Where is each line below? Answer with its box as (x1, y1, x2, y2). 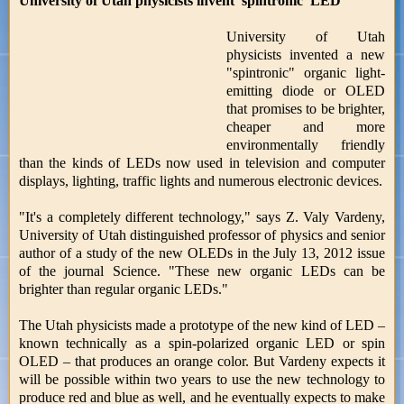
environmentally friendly (226, 136, 385, 152)
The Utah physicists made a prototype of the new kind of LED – (19, 317, 385, 333)
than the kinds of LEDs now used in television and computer (19, 154, 385, 170)
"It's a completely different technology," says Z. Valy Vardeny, (19, 208, 385, 225)
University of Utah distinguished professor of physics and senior (19, 226, 385, 243)
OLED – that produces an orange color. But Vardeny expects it (19, 353, 385, 369)
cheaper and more (226, 118, 385, 134)
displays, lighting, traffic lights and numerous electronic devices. (19, 172, 382, 188)
